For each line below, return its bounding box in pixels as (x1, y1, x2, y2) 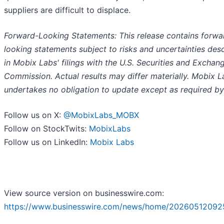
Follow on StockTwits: (4, 123, 89, 134)
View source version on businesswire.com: (4, 188, 164, 198)
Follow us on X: (4, 110, 63, 120)
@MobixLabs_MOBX (63, 110, 139, 120)
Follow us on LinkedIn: (4, 137, 90, 147)
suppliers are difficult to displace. (4, 5, 130, 15)
